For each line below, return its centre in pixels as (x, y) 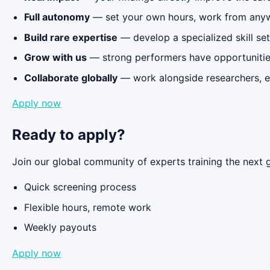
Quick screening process (80, 187)
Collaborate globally (71, 78)
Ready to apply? (69, 135)
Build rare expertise (71, 37)
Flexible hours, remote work (88, 207)
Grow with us (55, 58)
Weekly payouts (60, 228)
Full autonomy (57, 17)
